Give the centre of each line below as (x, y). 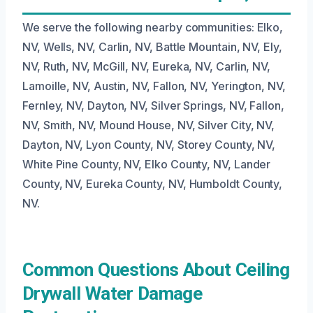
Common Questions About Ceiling (156, 269)
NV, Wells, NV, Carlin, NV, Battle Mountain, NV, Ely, (152, 46)
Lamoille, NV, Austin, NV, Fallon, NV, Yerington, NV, (154, 86)
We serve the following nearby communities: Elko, (153, 27)
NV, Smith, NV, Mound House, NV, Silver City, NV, (149, 125)
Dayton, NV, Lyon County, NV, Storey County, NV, (149, 144)
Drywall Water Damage (112, 293)
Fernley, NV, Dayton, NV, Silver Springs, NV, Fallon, (153, 105)
